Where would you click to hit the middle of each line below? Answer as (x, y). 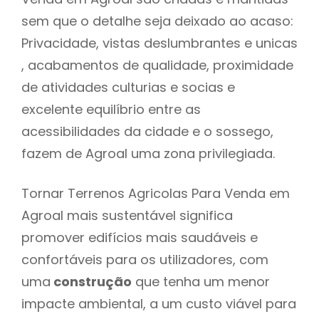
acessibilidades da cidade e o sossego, (147, 131)
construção (91, 281)
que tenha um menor (201, 281)
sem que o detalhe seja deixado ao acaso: (157, 21)
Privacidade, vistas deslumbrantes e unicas (159, 43)
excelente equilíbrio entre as (111, 109)
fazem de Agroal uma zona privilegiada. (152, 153)
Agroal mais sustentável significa (127, 215)
